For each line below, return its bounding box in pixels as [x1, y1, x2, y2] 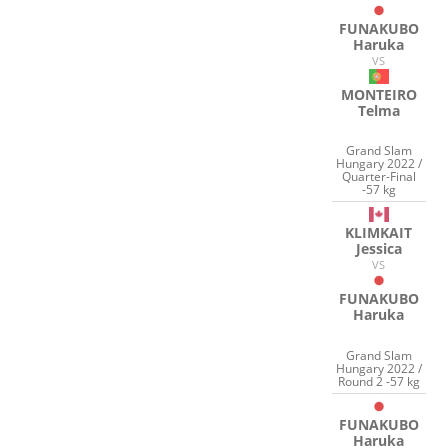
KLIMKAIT [345, 223, 413, 243]
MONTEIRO [340, 84, 417, 104]
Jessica [355, 239, 402, 259]
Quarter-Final [341, 168, 416, 186]
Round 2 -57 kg [337, 372, 420, 390]
